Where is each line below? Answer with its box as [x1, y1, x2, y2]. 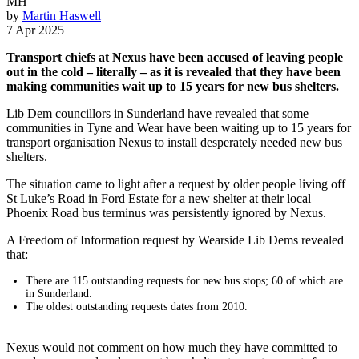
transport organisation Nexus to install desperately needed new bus [6, 135, 342, 149]
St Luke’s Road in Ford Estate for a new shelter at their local [6, 191, 311, 205]
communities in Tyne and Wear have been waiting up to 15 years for [6, 120, 351, 135]
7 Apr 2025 [6, 22, 64, 37]
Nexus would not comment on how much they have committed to [6, 340, 337, 354]
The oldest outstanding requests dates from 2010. [26, 300, 248, 313]
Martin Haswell [22, 8, 101, 22]
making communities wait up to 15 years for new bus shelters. [6, 79, 339, 93]
